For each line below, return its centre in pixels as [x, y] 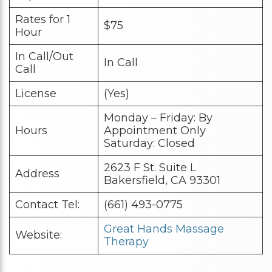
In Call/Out [44, 57]
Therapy [126, 242]
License [36, 94]
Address [37, 174]
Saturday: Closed [149, 144]
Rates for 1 [43, 20]
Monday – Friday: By [158, 118]
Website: [39, 235]
